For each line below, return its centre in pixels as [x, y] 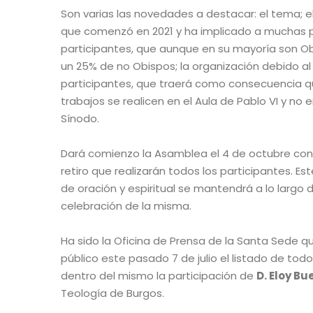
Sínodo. [80, 118]
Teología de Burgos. [112, 293]
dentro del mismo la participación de [159, 276]
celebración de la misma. [126, 206]
